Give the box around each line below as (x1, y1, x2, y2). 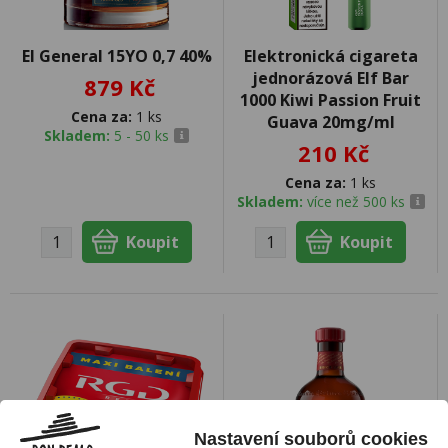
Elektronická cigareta (243, 45, 418, 67)
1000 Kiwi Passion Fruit (240, 89, 421, 111)
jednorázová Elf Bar (252, 67, 409, 89)
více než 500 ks (306, 192, 405, 211)
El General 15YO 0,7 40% (21, 45, 212, 67)
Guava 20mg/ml (266, 111, 395, 133)
